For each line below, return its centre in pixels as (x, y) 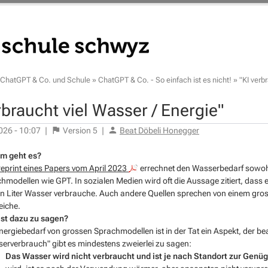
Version (77, 130)
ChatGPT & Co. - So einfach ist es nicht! (165, 80)
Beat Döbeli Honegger (159, 130)
